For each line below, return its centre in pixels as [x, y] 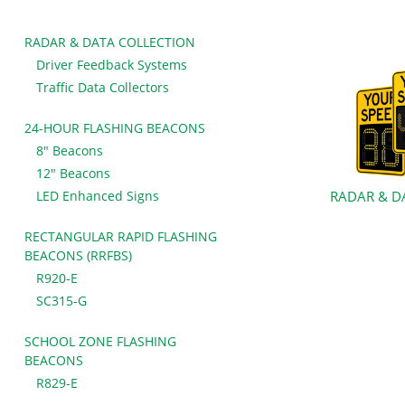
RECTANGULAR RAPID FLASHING [121, 236]
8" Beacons [69, 151]
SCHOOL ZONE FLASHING [100, 341]
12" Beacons [73, 173]
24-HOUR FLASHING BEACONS [115, 128]
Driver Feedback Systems [111, 65]
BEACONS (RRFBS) [78, 255]
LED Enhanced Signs [97, 196]
